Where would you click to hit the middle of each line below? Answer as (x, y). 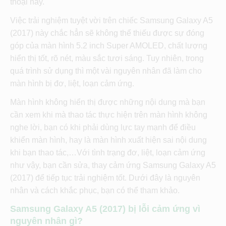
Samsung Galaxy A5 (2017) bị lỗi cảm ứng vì (105, 209)
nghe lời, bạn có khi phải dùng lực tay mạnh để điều (103, 127)
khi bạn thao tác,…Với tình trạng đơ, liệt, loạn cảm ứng (108, 152)
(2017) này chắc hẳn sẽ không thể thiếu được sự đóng (107, 33)
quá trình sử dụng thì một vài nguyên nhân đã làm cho (106, 71)
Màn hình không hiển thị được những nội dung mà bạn (108, 102)
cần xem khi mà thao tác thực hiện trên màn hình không (109, 115)
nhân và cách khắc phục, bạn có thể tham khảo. (95, 190)
